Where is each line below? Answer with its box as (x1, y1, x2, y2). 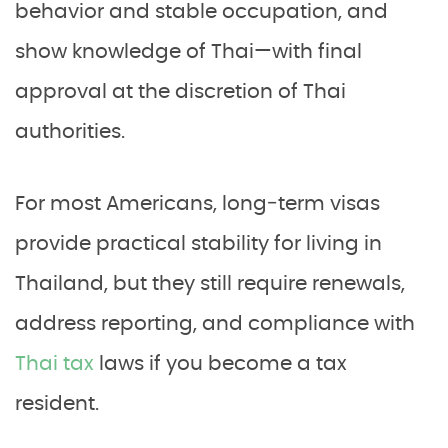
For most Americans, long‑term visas (15, 194, 380, 215)
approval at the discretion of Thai (15, 82, 346, 103)
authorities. (15, 122, 125, 143)
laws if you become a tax (94, 354, 347, 375)
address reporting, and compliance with (15, 314, 415, 335)
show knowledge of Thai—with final (15, 42, 362, 63)
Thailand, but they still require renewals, (15, 274, 405, 295)
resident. (15, 394, 104, 415)
